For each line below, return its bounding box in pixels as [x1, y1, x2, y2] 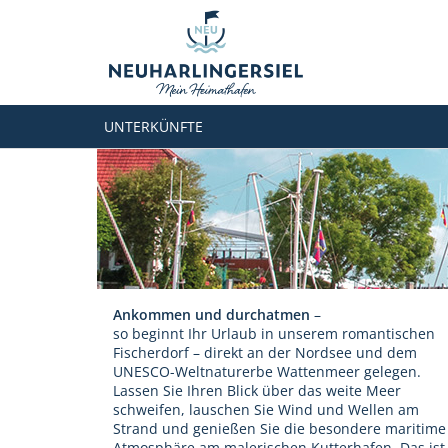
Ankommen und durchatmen [113, 304, 310, 324]
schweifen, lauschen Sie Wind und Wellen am [113, 399, 419, 419]
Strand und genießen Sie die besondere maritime [113, 418, 446, 438]
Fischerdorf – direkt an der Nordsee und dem [113, 342, 417, 362]
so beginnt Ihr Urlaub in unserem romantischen [113, 323, 435, 343]
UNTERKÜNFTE [104, 116, 203, 136]
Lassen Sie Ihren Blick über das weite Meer [113, 380, 401, 400]
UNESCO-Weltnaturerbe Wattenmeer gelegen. [113, 361, 421, 381]
